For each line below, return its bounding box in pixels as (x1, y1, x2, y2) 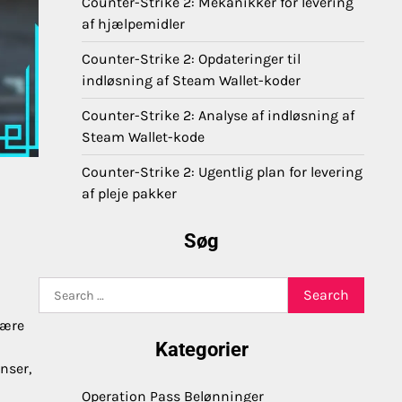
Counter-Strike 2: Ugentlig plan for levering (82, 163, 363, 180)
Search (38, 278, 83, 295)
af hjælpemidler (82, 15, 185, 32)
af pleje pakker (82, 185, 177, 202)
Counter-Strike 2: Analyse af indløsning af (82, 107, 354, 124)
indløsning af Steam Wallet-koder (82, 72, 301, 89)
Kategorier (154, 338, 249, 361)
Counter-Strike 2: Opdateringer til (82, 50, 301, 67)
